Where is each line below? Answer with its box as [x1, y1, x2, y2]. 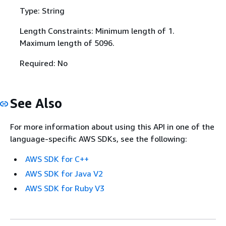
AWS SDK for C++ [25, 154, 89, 164]
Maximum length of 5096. [19, 37, 115, 48]
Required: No [19, 58, 68, 68]
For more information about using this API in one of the [10, 122, 214, 132]
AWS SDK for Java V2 [25, 168, 103, 179]
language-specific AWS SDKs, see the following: [10, 134, 187, 144]
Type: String [19, 5, 65, 16]
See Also [10, 95, 62, 111]
